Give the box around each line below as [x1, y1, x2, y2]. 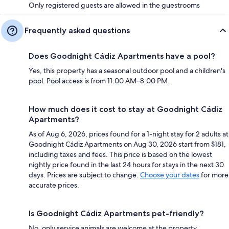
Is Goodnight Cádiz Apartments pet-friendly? [29, 208, 204, 218]
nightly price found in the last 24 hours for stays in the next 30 [29, 159, 224, 169]
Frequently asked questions [25, 25, 130, 35]
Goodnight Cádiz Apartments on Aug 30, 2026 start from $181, [29, 139, 226, 149]
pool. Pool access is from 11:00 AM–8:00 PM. [29, 76, 170, 85]
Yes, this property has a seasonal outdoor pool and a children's [29, 65, 225, 75]
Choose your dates [140, 170, 199, 179]
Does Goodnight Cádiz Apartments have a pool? [29, 51, 215, 61]
